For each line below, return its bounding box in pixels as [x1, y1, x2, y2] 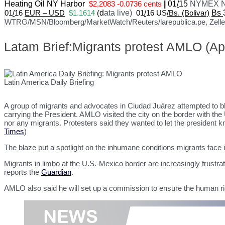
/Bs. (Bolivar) [167, 9, 209, 17]
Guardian [41, 168, 71, 176]
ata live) [104, 9, 134, 17]
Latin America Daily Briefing [4, 78, 94, 86]
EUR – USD [25, 9, 65, 17]
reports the [4, 168, 41, 176]
